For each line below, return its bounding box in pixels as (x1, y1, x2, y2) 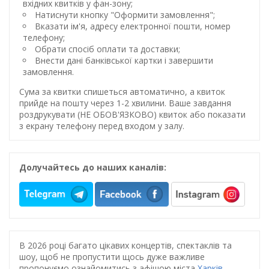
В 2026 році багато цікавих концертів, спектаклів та (19, 239, 232, 251)
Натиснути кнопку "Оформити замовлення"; (35, 8, 215, 20)
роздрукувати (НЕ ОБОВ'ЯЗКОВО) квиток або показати (19, 108, 246, 120)
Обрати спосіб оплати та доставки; (35, 43, 180, 55)
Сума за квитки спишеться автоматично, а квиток (19, 85, 225, 97)
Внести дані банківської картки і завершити (35, 54, 213, 66)
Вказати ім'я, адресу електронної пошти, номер (35, 20, 231, 32)
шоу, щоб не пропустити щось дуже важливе (19, 250, 205, 262)
